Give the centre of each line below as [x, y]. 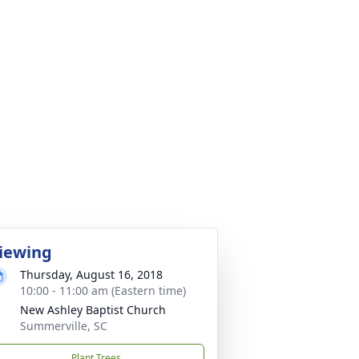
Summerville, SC [64, 326]
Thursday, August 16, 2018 [91, 274]
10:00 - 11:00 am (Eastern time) [103, 290]
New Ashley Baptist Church [93, 310]
